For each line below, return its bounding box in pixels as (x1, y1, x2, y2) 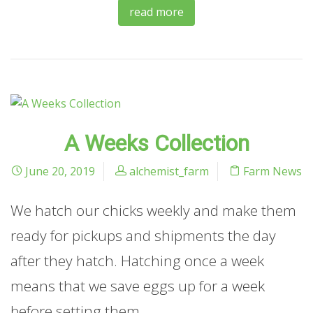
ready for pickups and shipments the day (10, 225, 276, 245)
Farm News (243, 163, 302, 179)
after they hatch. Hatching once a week (10, 250, 264, 270)
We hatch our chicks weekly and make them (10, 200, 296, 220)
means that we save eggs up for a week (10, 275, 265, 296)
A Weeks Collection (64, 129, 249, 156)
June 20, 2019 (22, 163, 95, 179)
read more (129, 4, 184, 20)
